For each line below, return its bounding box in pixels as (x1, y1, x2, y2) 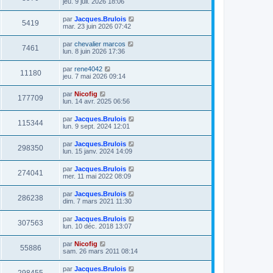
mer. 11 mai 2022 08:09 (63, 172, 131, 180)
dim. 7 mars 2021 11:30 (63, 197, 132, 205)
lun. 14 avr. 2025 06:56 (63, 97, 130, 105)
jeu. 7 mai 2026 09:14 (63, 73, 126, 80)
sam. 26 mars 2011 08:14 (63, 247, 138, 255)
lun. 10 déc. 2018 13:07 (63, 222, 132, 230)
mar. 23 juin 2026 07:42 (63, 23, 131, 30)
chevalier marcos (74, 40, 126, 48)
